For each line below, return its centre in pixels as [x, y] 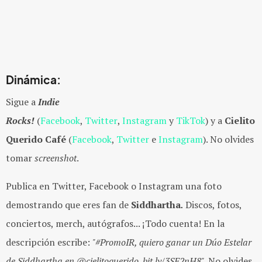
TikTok [191, 120]
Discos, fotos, [214, 205]
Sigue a [22, 102]
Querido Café [37, 139]
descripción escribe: [49, 242]
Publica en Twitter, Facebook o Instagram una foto [114, 186]
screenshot [56, 158]
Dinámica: [33, 80]
